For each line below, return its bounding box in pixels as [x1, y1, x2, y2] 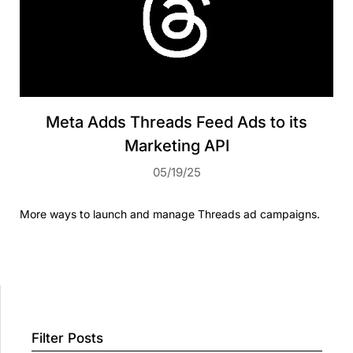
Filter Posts [32, 330, 104, 347]
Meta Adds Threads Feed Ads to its [46, 113, 307, 132]
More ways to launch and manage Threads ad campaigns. [20, 207, 320, 221]
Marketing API [124, 136, 229, 155]
